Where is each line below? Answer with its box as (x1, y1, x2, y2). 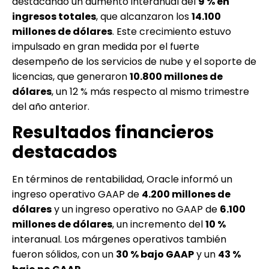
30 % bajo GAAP (116, 247, 194, 262)
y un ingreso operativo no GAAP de (52, 202, 220, 217)
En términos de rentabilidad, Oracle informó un (12, 172, 232, 187)
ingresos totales (12, 9, 96, 23)
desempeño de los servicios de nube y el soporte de (12, 54, 256, 68)
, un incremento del (112, 217, 205, 232)
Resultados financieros (12, 121, 214, 145)
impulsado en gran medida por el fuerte (12, 39, 199, 53)
